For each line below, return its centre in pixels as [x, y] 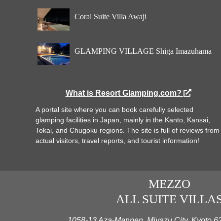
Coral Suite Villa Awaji [110, 16]
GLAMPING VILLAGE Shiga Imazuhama [143, 51]
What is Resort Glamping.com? [124, 93]
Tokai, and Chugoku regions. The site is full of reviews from [128, 130]
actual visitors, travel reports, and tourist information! [117, 141]
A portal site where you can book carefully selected [114, 110]
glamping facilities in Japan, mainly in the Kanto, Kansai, [123, 120]
